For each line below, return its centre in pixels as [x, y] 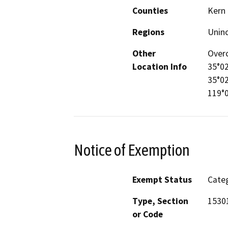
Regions [148, 32]
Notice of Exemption [132, 150]
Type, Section [160, 201]
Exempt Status [162, 180]
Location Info [160, 66]
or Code [148, 215]
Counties [150, 10]
